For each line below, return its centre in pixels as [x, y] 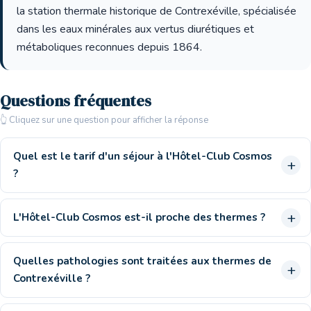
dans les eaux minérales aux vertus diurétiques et [135, 29]
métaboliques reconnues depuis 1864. [109, 47]
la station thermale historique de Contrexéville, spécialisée [157, 11]
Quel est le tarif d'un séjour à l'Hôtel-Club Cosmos [143, 156]
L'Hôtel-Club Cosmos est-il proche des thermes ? [139, 217]
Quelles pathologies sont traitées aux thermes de [142, 261]
